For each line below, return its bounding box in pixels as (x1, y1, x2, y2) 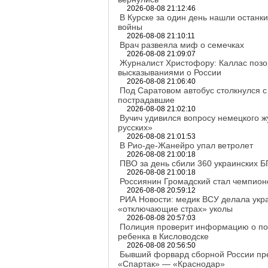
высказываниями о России (118, 68, 221, 77)
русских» (118, 123, 153, 132)
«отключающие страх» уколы (118, 204, 233, 214)
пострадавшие (118, 95, 175, 105)
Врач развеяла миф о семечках (120, 40, 244, 50)
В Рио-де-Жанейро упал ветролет (120, 141, 253, 150)
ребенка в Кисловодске (118, 232, 209, 241)
